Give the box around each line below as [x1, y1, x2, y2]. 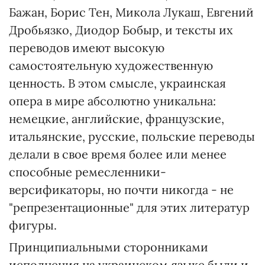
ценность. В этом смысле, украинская [9, 76, 226, 91]
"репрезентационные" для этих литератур [9, 200, 250, 215]
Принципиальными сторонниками [9, 240, 208, 254]
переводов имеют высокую [9, 40, 164, 55]
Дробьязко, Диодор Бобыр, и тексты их [9, 22, 233, 37]
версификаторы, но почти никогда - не [9, 182, 234, 197]
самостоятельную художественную [9, 58, 213, 73]
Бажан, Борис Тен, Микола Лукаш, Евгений [9, 5, 254, 20]
